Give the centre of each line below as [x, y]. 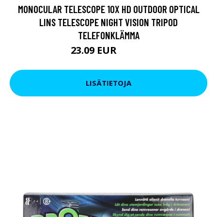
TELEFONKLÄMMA [108, 35]
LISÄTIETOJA [108, 83]
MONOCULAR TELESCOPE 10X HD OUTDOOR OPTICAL [108, 9]
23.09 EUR [95, 50]
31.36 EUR [133, 51]
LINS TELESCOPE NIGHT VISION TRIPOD [108, 22]
